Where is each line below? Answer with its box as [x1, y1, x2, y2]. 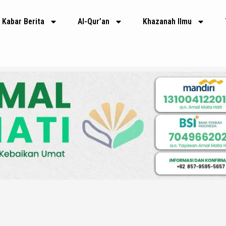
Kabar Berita [2, 17, 45, 26]
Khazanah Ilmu [143, 17, 192, 26]
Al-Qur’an [78, 17, 110, 26]
